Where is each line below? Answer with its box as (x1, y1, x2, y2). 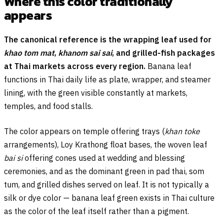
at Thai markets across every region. (4, 61, 146, 71)
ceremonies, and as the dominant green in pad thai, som (4, 166, 204, 176)
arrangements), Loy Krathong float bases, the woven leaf (4, 139, 207, 149)
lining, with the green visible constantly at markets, (4, 87, 187, 98)
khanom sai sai (58, 47, 112, 58)
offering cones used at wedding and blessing (23, 152, 185, 163)
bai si (4, 152, 23, 163)
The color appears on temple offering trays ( (4, 126, 165, 136)
